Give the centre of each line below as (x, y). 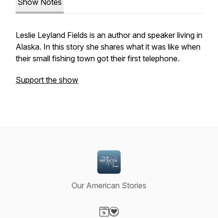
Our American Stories (109, 185)
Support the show (47, 80)
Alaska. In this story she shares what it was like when (108, 47)
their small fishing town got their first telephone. (98, 58)
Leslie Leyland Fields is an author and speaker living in (109, 35)
